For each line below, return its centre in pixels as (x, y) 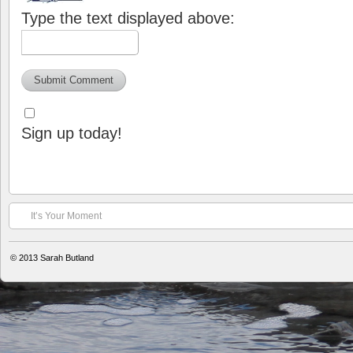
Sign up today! (72, 133)
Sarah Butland (67, 257)
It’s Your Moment (66, 216)
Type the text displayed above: (128, 18)
